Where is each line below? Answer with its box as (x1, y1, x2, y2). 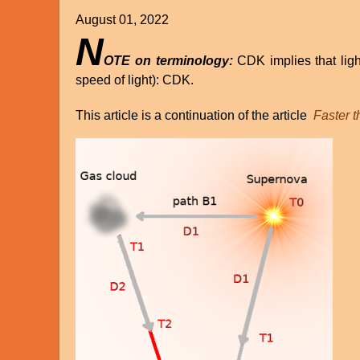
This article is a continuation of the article (76, 108, 311, 123)
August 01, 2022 (76, 13, 170, 27)
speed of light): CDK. (76, 73, 194, 88)
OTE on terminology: (104, 54, 233, 68)
